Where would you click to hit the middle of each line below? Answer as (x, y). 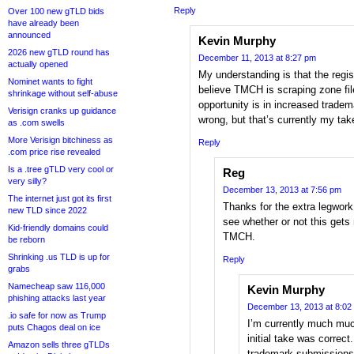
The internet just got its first (60, 198)
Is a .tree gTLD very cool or (61, 169)
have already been (43, 23)
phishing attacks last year (57, 298)
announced (29, 35)
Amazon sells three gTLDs (59, 345)
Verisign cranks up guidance (62, 111)
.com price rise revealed (54, 152)
